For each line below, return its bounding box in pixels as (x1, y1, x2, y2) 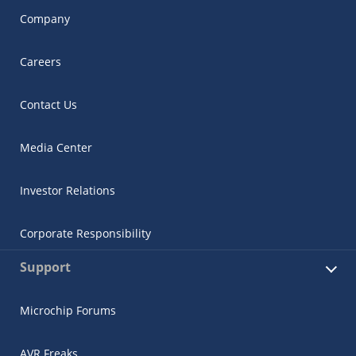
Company (20, 10, 70, 26)
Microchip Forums (20, 302, 116, 318)
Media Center (20, 139, 92, 155)
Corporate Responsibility (20, 225, 151, 241)
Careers (20, 53, 61, 69)
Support (20, 257, 71, 276)
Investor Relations (20, 182, 115, 198)
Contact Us (20, 96, 77, 112)
